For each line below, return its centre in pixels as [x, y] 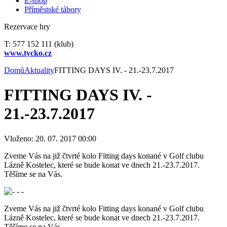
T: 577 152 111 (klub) [39, 44]
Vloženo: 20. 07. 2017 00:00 [50, 138]
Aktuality [39, 70]
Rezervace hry [27, 27]
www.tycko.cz [28, 53]
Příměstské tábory [53, 9]
